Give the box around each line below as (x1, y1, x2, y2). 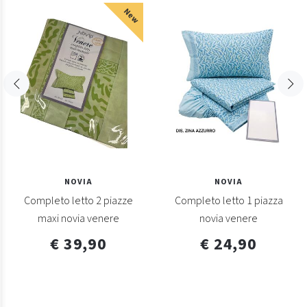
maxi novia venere (38, 211, 119, 227)
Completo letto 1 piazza (174, 193, 283, 209)
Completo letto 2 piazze (24, 193, 133, 209)
